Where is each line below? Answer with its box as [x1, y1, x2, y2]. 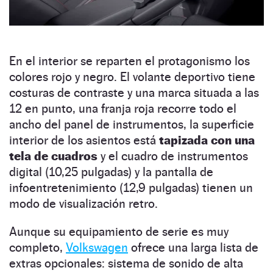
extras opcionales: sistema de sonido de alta [9, 255, 243, 271]
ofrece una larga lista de [128, 239, 258, 255]
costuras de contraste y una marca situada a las [9, 85, 259, 100]
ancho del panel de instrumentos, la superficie [9, 116, 254, 132]
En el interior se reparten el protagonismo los [9, 53, 250, 68]
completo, [9, 239, 66, 255]
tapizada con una [159, 132, 255, 147]
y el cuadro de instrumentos [97, 148, 248, 163]
